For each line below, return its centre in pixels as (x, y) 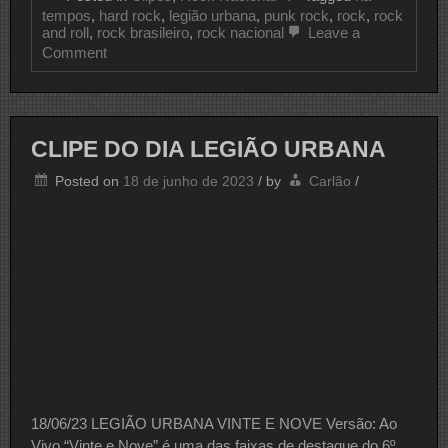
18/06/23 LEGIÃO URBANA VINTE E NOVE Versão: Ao (214, 423)
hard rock (130, 16)
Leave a (332, 33)
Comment (74, 53)
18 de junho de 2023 (188, 180)
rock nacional (240, 33)
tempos (66, 16)
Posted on (89, 180)
